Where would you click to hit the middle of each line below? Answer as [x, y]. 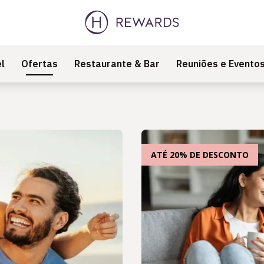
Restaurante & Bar [117, 64]
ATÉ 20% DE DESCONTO [200, 155]
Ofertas [39, 64]
